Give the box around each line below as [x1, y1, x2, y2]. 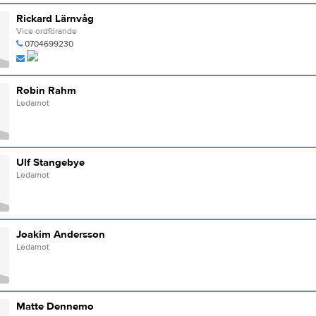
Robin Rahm [16, 84, 76, 97]
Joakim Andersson [16, 228, 105, 241]
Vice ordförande [16, 25, 77, 37]
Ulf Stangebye [16, 156, 85, 169]
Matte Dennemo [16, 300, 94, 313]
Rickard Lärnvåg [16, 12, 94, 25]
